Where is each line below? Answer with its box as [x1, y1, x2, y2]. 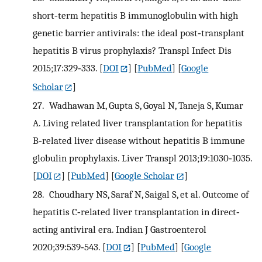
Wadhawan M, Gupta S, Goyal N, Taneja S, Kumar [46, 99, 243, 111]
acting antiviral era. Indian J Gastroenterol [33, 223, 206, 235]
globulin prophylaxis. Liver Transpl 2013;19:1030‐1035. [33, 151, 252, 164]
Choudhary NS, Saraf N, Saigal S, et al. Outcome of [46, 188, 249, 200]
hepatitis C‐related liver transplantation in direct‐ [33, 205, 240, 218]
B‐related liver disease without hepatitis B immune [33, 134, 245, 146]
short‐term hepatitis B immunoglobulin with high [33, 9, 238, 22]
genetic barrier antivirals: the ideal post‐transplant [33, 27, 244, 39]
